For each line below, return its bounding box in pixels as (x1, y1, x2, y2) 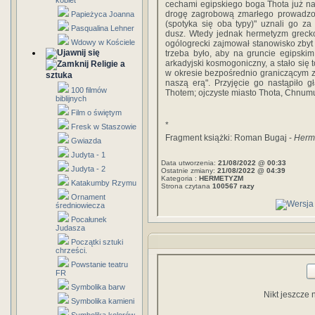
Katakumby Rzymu (71, 179, 136, 187)
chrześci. (56, 246, 87, 255)
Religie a (91, 59, 125, 69)
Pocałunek (71, 215, 107, 224)
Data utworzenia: (161, 159, 218, 167)
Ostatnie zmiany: (161, 167, 217, 174)
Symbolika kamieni (71, 297, 134, 305)
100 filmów (71, 86, 107, 94)
